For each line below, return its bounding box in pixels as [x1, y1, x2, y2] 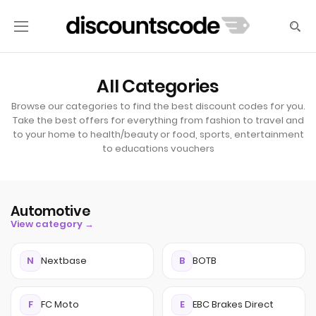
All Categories [97, 74, 219, 99]
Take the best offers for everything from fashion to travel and [12, 114, 304, 127]
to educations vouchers [102, 142, 214, 155]
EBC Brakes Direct [193, 298, 274, 311]
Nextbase [41, 254, 87, 267]
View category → [11, 217, 94, 231]
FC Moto [41, 298, 79, 311]
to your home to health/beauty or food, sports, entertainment [12, 128, 304, 141]
